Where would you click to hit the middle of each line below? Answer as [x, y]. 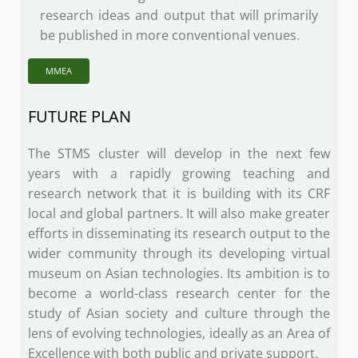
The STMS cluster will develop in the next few [179, 154]
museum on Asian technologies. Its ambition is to [179, 274]
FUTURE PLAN [80, 117]
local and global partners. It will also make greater [179, 214]
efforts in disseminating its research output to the [179, 234]
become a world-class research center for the [179, 294]
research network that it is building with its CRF [179, 194]
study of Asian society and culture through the [179, 314]
